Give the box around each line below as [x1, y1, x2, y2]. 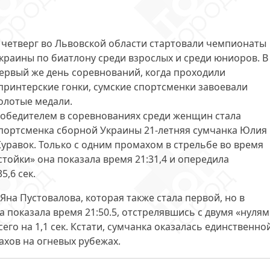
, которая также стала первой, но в [81, 191, 245, 204]
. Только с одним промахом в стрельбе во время [34, 138, 263, 151]
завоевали [198, 80, 248, 93]
